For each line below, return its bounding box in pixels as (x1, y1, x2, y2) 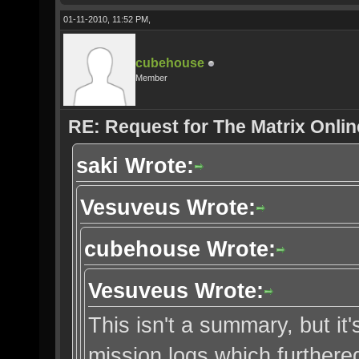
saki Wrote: (76, 153, 194, 178)
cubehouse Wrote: (84, 236, 276, 261)
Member (135, 73, 167, 83)
